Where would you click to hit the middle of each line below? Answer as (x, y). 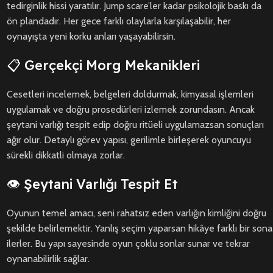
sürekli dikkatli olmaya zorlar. (66, 155)
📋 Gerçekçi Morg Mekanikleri (103, 66)
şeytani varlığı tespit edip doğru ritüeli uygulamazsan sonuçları (135, 125)
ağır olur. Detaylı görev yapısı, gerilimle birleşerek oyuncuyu (129, 140)
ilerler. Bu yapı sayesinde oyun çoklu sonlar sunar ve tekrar (128, 244)
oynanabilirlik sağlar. (48, 259)
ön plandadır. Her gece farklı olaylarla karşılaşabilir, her (119, 21)
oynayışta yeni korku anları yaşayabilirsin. (91, 37)
